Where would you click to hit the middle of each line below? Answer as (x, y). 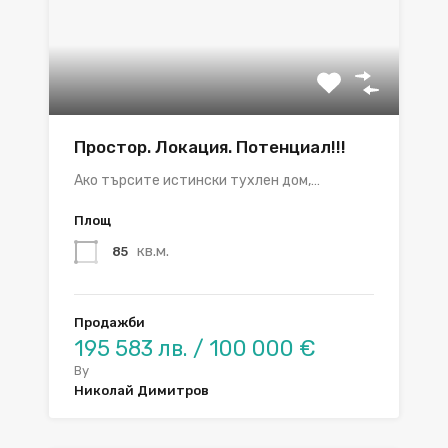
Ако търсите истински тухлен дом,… (197, 181)
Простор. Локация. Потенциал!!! (210, 147)
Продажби (109, 323)
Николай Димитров (141, 391)
